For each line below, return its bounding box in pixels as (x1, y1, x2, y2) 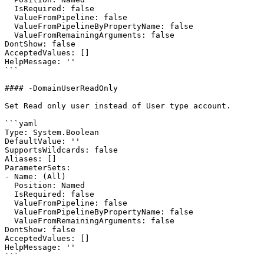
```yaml (5, 119, 38, 128)
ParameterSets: (5, 163, 71, 172)
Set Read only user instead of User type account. (5, 101, 231, 110)
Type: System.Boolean (5, 128, 99, 137)
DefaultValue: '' (5, 137, 80, 146)
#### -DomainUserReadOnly (5, 84, 118, 93)
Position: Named (5, 181, 14, 190)
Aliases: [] (5, 154, 57, 163)
